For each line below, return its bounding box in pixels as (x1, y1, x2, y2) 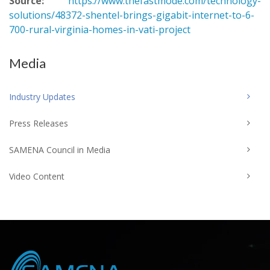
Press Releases (9, 118, 68, 129)
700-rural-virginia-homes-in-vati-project (9, 23, 190, 36)
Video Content (9, 171, 64, 182)
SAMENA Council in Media (9, 144, 110, 155)
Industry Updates (9, 91, 75, 102)
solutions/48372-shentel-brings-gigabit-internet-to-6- (9, 8, 254, 22)
